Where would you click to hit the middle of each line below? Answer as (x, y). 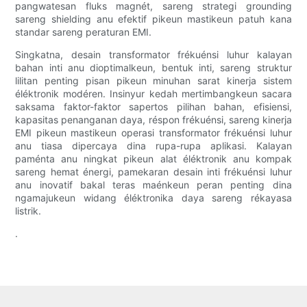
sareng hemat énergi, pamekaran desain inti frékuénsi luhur (153, 172)
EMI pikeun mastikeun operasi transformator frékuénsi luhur (153, 133)
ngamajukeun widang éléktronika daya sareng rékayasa (153, 198)
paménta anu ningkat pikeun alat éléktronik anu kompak (153, 159)
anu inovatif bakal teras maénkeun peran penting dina (153, 185)
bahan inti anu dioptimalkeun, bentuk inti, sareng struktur (153, 68)
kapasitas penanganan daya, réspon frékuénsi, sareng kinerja (153, 120)
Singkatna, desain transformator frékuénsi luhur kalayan (153, 55)
